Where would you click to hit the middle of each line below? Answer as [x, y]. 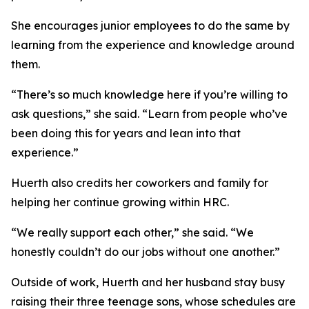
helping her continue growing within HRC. [120, 202]
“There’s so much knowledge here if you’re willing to [149, 94]
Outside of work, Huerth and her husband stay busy [148, 282]
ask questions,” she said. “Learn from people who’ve [149, 114]
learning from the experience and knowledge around [153, 45]
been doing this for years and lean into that [126, 133]
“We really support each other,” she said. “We [132, 232]
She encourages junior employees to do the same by [150, 26]
